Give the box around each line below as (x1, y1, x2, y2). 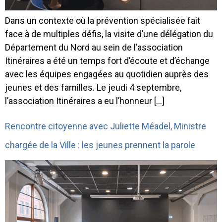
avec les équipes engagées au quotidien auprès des (5, 68, 209, 79)
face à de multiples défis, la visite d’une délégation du (5, 28, 213, 39)
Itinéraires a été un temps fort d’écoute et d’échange (5, 55, 210, 66)
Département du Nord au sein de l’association (5, 42, 183, 53)
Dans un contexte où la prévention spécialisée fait (5, 15, 200, 26)
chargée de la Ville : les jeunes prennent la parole (5, 139, 195, 150)
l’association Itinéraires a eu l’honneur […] (5, 95, 165, 106)
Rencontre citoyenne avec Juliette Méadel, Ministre (5, 120, 206, 131)
